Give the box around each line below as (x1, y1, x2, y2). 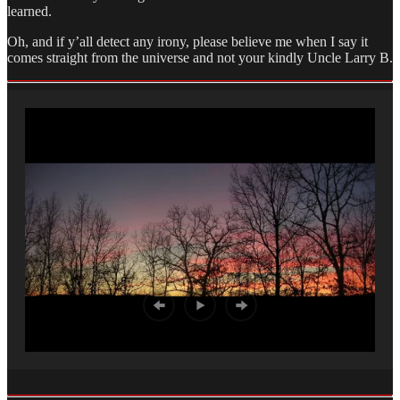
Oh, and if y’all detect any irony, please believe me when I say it (7, 33, 368, 49)
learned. (7, 3, 52, 19)
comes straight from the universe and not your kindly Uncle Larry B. (7, 49, 393, 65)
